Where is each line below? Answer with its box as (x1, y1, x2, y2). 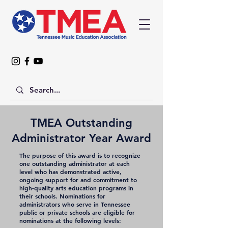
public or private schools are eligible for (19, 208, 135, 216)
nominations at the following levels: (19, 216, 121, 224)
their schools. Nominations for (19, 192, 105, 200)
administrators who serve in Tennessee (19, 200, 130, 208)
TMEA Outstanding (31, 116, 132, 130)
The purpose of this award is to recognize (19, 151, 140, 159)
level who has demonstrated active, (19, 167, 122, 176)
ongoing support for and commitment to (19, 176, 137, 184)
